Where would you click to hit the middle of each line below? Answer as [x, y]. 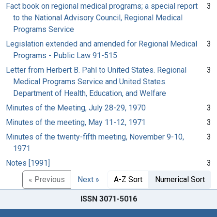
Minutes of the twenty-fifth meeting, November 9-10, [95, 137]
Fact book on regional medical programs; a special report [102, 6]
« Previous [47, 179]
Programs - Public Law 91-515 [65, 55]
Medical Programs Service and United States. [90, 81]
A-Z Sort [128, 179]
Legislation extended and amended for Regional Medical [101, 44]
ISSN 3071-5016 [108, 199]
